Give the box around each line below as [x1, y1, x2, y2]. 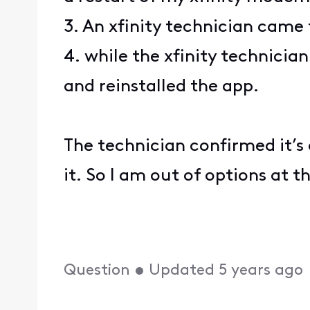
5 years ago [219, 262, 304, 279]
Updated [149, 262, 215, 279]
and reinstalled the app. [64, 78, 264, 96]
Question [64, 262, 131, 279]
